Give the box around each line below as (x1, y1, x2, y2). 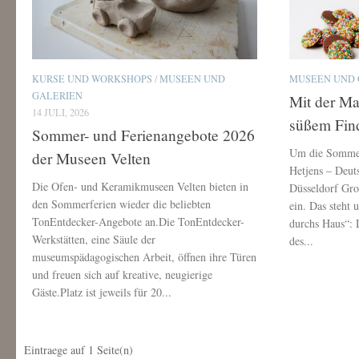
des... (289, 233, 314, 249)
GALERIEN (32, 88, 83, 102)
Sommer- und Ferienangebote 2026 (32, 125, 255, 146)
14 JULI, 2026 (32, 105, 89, 119)
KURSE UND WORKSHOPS (32, 71, 152, 85)
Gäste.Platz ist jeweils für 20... (32, 284, 171, 301)
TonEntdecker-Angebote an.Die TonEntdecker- (32, 214, 244, 230)
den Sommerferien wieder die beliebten (32, 196, 211, 212)
